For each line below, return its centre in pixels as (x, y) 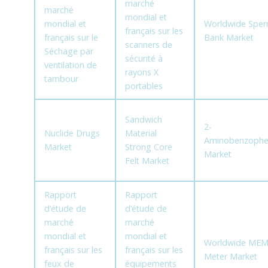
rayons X (141, 72)
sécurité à (144, 59)
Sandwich (143, 120)
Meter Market (230, 257)
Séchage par (68, 51)
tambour (61, 79)
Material (141, 133)
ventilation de (70, 65)
